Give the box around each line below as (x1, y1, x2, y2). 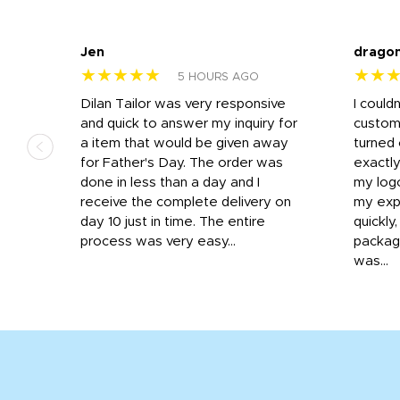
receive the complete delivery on (80, 195, 291, 209)
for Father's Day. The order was (80, 155, 283, 170)
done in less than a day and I (80, 175, 260, 189)
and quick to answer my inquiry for (80, 116, 297, 130)
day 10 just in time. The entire (80, 214, 265, 229)
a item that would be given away (80, 136, 288, 150)
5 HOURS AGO (178, 71, 259, 83)
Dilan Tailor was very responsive (80, 96, 286, 111)
